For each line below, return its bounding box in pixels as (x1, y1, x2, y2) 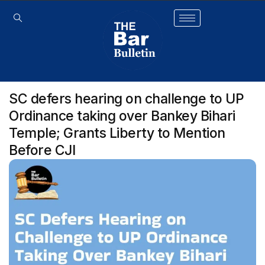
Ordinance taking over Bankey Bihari (9, 108, 235, 125)
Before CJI (9, 142, 75, 159)
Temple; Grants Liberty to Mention (9, 125, 225, 142)
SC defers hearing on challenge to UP (9, 91, 244, 108)
